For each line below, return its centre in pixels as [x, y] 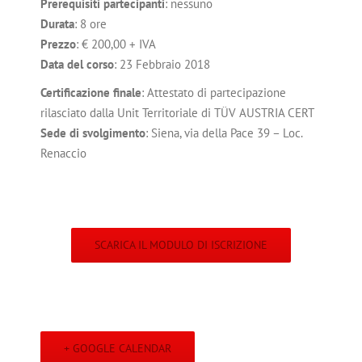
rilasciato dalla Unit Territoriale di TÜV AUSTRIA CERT [177, 113]
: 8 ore [90, 24]
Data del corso [77, 65]
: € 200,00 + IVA [116, 44]
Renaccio [63, 154]
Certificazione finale [91, 93]
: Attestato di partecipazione [214, 93]
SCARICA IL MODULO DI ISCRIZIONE [181, 245]
